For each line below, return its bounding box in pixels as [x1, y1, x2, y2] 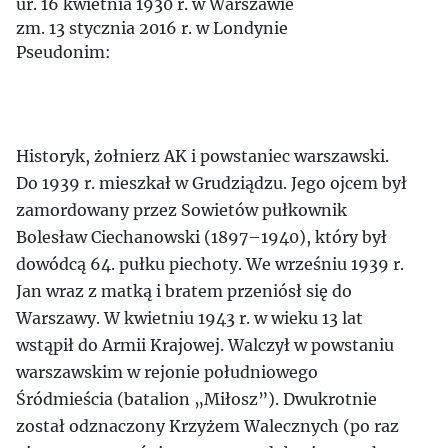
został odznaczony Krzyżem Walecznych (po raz [16, 416, 399, 436]
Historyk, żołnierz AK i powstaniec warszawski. [16, 146, 389, 166]
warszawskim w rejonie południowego [16, 362, 318, 382]
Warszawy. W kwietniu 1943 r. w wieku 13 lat [16, 308, 363, 328]
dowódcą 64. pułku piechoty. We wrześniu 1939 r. [16, 254, 404, 274]
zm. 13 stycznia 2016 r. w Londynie [16, 18, 288, 38]
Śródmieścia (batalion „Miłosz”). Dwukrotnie [16, 389, 377, 409]
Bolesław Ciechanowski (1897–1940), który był [16, 227, 387, 247]
